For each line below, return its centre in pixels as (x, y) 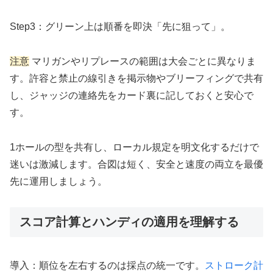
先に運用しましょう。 (58, 181)
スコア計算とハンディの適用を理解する (129, 222)
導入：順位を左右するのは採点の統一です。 (107, 265)
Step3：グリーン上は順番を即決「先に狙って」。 (120, 27)
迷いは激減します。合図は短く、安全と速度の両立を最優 (136, 164)
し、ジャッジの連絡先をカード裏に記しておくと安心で (132, 95)
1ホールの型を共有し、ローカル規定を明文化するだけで (134, 147)
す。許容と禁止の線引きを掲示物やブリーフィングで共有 (136, 78)
